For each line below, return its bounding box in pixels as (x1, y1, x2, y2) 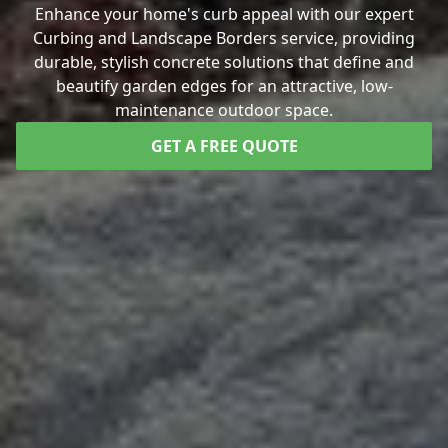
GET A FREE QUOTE (150, 134, 298, 157)
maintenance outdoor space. (115, 98, 333, 121)
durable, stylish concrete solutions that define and (34, 50, 414, 73)
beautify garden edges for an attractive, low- (55, 74, 393, 97)
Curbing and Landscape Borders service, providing (33, 26, 415, 49)
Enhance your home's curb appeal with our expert (34, 2, 414, 25)
